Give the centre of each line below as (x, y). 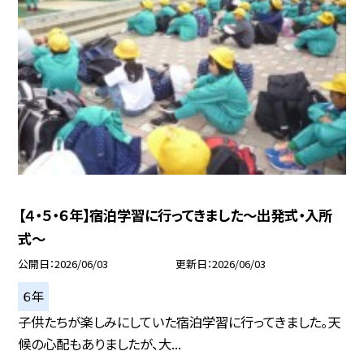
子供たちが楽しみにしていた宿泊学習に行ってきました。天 (180, 322)
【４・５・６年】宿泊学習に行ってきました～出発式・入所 (175, 215)
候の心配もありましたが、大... (100, 344)
